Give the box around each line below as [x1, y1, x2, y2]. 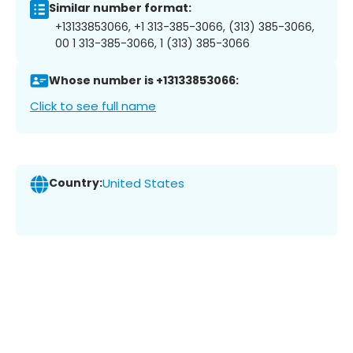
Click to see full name [30, 97, 156, 114]
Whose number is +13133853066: [49, 72, 239, 89]
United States [102, 175, 184, 192]
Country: [49, 175, 102, 191]
